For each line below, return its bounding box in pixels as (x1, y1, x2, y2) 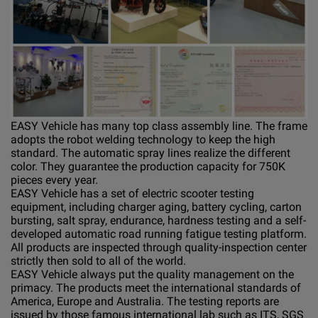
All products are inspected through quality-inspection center (11, 240, 307, 254)
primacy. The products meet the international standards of (11, 280, 301, 295)
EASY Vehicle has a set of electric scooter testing (11, 186, 254, 200)
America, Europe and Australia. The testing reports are (11, 294, 279, 308)
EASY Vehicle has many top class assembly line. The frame (11, 119, 307, 133)
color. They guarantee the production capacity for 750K (11, 159, 285, 173)
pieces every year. (11, 172, 98, 187)
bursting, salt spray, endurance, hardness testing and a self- (11, 213, 306, 227)
